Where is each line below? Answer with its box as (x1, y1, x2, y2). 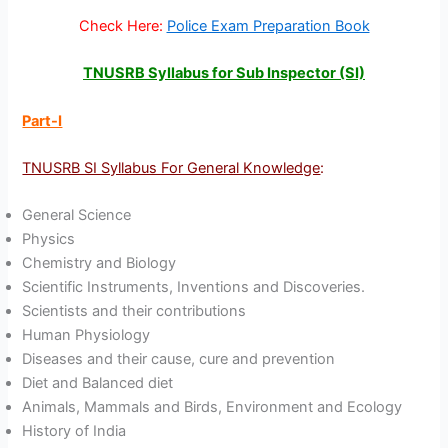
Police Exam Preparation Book (166, 16, 370, 35)
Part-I (22, 111, 63, 130)
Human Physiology (22, 326, 151, 345)
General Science (22, 206, 132, 225)
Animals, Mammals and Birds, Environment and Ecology (22, 398, 403, 417)
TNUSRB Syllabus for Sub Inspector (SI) (83, 64, 365, 83)
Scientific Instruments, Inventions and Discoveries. (22, 278, 366, 297)
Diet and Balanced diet (22, 374, 174, 393)
